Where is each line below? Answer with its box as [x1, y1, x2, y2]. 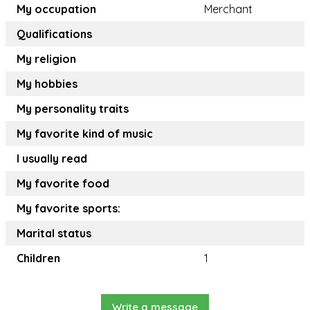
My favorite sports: [17, 201, 120, 216]
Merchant [204, 2, 253, 17]
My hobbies [17, 77, 77, 91]
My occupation [17, 2, 96, 17]
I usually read [17, 152, 87, 166]
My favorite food [17, 176, 109, 191]
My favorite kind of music [17, 127, 153, 141]
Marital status [17, 226, 91, 241]
